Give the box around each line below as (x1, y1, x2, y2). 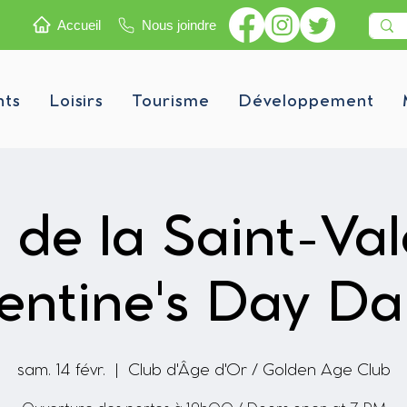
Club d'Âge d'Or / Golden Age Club (127, 363, 391, 378)
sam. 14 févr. (16, 363, 105, 378)
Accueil (57, 16, 101, 33)
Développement (237, 94, 374, 109)
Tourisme (132, 94, 210, 109)
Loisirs (48, 94, 104, 109)
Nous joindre (142, 17, 216, 33)
